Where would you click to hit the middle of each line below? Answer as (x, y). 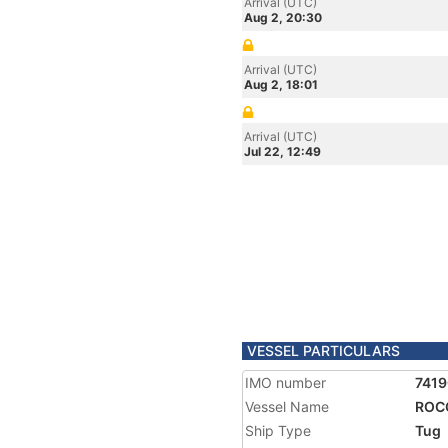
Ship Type (278, 430)
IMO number (285, 382)
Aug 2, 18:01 (281, 84)
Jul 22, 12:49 (282, 151)
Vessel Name (287, 406)
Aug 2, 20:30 (283, 17)
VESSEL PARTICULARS (323, 350)
